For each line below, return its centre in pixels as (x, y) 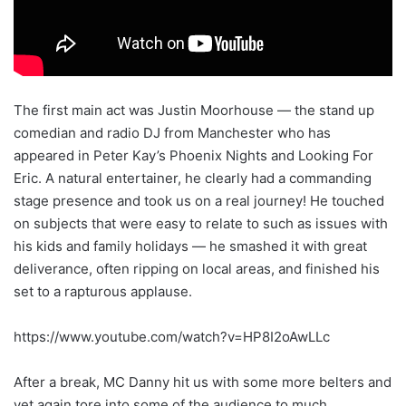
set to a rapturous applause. (103, 291)
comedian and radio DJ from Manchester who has (172, 132)
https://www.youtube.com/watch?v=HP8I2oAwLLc (172, 336)
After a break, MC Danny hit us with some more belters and (203, 382)
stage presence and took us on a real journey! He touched (199, 200)
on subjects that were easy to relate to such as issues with (201, 223)
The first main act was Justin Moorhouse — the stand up (194, 110)
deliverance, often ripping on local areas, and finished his (197, 268)
